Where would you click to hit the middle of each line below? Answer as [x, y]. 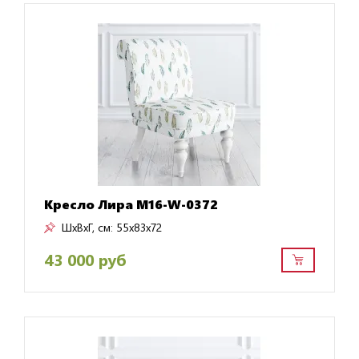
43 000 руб [85, 260]
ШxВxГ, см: [87, 227]
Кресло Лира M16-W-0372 [131, 204]
